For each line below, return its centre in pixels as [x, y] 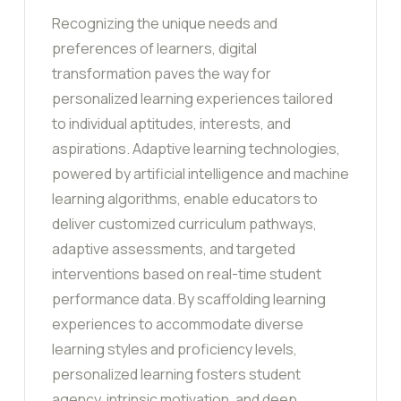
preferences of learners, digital [154, 49]
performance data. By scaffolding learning [189, 299]
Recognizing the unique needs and [165, 24]
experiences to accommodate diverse [178, 324]
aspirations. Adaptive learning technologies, [196, 149]
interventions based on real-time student [187, 274]
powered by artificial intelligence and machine [200, 174]
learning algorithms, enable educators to [185, 199]
